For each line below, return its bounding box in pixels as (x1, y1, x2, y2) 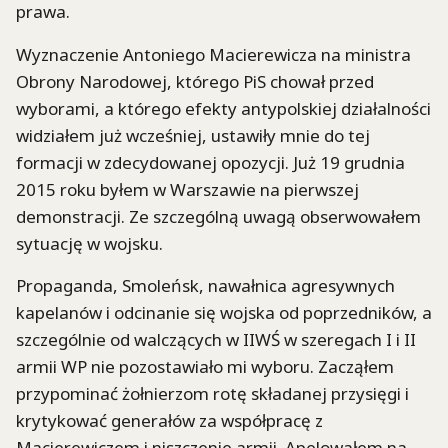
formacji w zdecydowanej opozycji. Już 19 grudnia (16, 150, 405, 174)
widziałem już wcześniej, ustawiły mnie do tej (16, 123, 370, 147)
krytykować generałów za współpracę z (16, 409, 323, 433)
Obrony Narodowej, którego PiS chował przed (16, 69, 374, 93)
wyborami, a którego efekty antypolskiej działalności (16, 96, 431, 120)
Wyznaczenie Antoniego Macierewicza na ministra (16, 42, 411, 66)
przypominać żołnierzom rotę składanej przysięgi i (16, 382, 409, 406)
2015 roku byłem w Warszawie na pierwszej (16, 177, 359, 201)
